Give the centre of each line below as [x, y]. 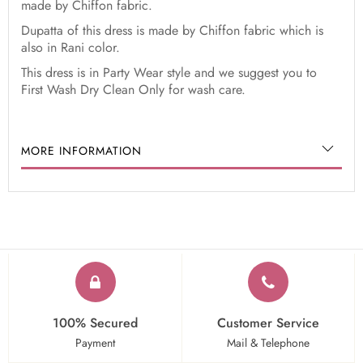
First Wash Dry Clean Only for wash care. [133, 90]
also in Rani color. [70, 48]
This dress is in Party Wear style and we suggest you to [169, 73]
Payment [95, 343]
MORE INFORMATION [81, 151]
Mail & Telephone [268, 343]
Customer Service [268, 323]
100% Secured [95, 323]
